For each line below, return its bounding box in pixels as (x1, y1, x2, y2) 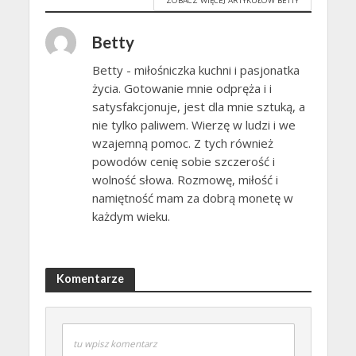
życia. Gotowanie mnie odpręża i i (91, 79, 272, 96)
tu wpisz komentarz (72, 338, 157, 350)
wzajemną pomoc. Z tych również (91, 134, 273, 151)
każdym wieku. (91, 207, 170, 224)
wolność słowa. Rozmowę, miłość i (91, 171, 278, 188)
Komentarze (56, 272, 124, 286)
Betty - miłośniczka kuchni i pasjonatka (91, 61, 300, 78)
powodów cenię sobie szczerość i (91, 153, 275, 169)
